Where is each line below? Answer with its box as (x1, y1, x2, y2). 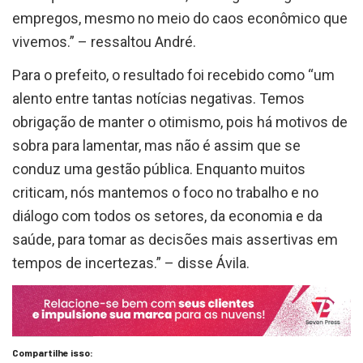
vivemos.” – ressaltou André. (12, 33, 196, 51)
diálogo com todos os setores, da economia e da (12, 207, 322, 225)
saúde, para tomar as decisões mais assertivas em (12, 231, 338, 249)
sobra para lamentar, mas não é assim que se (12, 137, 301, 155)
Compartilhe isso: (12, 347, 93, 359)
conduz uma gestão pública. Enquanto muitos (12, 160, 305, 178)
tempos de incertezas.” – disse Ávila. (12, 254, 250, 272)
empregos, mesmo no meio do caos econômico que (12, 10, 348, 28)
